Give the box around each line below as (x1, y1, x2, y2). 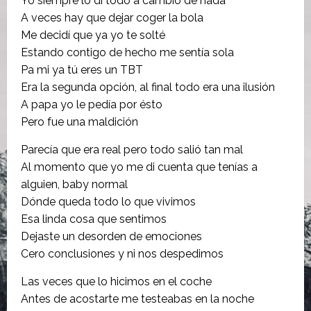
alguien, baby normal (21, 177, 128, 191)
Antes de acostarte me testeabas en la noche (21, 292, 254, 305)
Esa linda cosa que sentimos (21, 212, 167, 226)
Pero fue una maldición (21, 115, 138, 128)
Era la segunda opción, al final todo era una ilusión (21, 80, 275, 94)
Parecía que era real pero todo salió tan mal (21, 142, 243, 156)
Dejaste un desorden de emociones (21, 229, 202, 243)
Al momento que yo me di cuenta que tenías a (21, 160, 258, 174)
